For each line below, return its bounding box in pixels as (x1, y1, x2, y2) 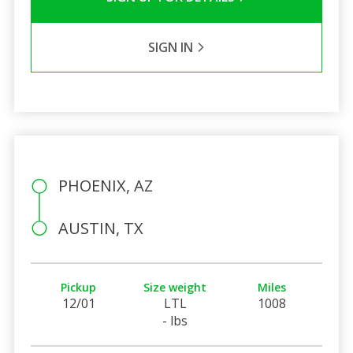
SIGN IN (147, 38, 196, 56)
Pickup (61, 279, 97, 295)
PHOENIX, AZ (58, 174, 153, 196)
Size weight (143, 279, 207, 295)
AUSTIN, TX (58, 217, 143, 239)
